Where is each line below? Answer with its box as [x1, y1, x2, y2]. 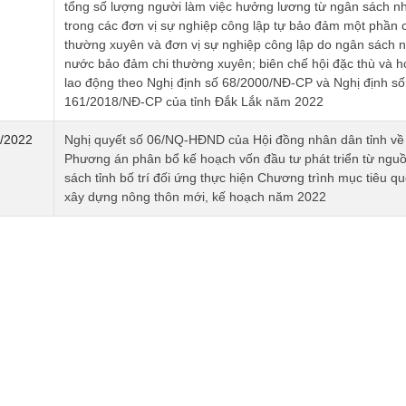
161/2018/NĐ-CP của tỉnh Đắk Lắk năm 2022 [63, 94, 324, 110]
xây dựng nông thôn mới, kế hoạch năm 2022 [63, 189, 326, 205]
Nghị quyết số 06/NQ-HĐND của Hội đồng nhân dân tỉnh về [63, 132, 404, 148]
